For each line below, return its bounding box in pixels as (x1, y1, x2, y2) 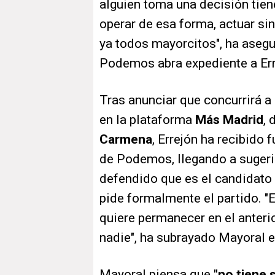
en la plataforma (99, 112, 195, 128)
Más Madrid (195, 112, 263, 128)
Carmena (99, 132, 152, 147)
